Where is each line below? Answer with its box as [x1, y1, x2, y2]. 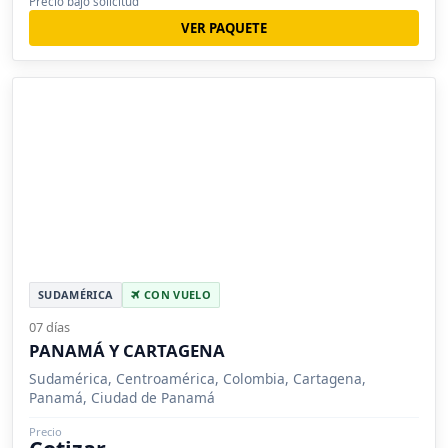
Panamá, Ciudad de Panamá [29, 388, 215, 408]
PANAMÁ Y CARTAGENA [29, 339, 225, 363]
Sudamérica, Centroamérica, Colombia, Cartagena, [29, 369, 366, 389]
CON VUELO [140, 287, 211, 303]
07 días [29, 318, 70, 337]
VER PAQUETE [181, 18, 267, 37]
